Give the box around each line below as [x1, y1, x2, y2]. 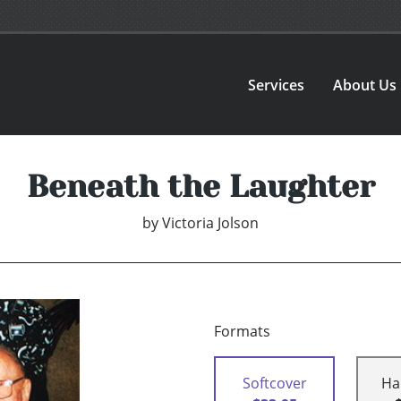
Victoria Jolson [162, 213, 259, 234]
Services [248, 74, 305, 95]
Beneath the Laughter [26, 168, 375, 205]
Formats [214, 321, 270, 342]
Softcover [242, 373, 307, 394]
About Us [333, 74, 397, 95]
